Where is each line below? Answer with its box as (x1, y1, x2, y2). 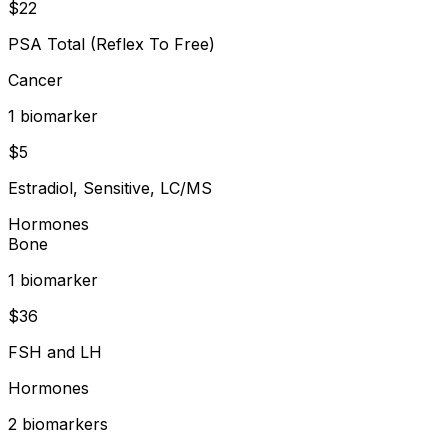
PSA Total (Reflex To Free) (8, 33, 215, 54)
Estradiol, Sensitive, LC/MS (8, 177, 212, 198)
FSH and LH (8, 341, 102, 362)
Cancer (8, 69, 63, 90)
